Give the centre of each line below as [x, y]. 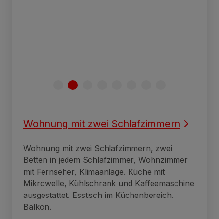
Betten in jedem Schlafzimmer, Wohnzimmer [106, 160]
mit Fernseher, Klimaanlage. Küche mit [94, 171]
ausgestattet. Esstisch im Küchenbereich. [99, 195]
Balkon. [37, 207]
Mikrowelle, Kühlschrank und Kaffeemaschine [109, 183]
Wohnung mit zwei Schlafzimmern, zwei [98, 148]
